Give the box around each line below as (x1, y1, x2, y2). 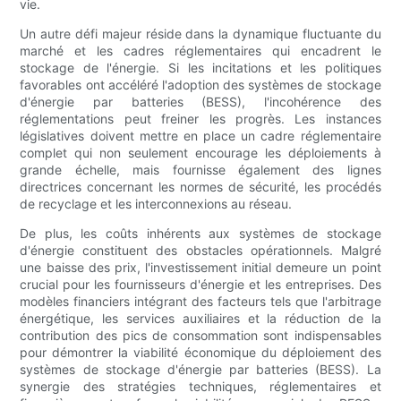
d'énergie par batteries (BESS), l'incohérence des (20, 94, 381, 110)
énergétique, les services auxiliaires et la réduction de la (20, 311, 381, 327)
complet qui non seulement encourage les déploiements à (20, 145, 381, 161)
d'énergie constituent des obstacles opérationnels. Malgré (20, 243, 381, 259)
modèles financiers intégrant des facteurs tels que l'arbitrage (20, 294, 381, 310)
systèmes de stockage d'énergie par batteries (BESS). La (20, 362, 381, 378)
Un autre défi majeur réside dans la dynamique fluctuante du (20, 26, 381, 42)
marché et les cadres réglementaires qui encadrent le (20, 43, 381, 59)
